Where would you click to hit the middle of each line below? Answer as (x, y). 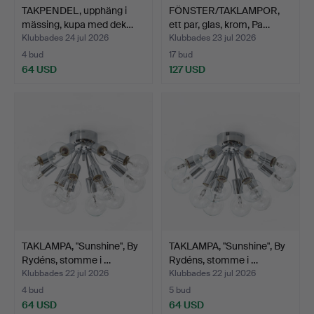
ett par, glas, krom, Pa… (219, 24)
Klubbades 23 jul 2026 (212, 37)
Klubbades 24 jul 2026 (65, 37)
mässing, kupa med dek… (77, 24)
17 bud (181, 54)
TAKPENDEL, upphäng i (74, 10)
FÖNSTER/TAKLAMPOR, (224, 10)
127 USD (187, 69)
